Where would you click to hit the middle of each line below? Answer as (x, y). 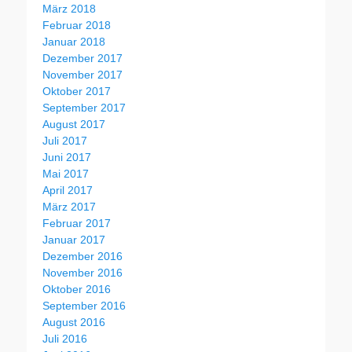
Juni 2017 (67, 157)
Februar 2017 (77, 223)
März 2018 (69, 8)
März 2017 (69, 206)
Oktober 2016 (77, 289)
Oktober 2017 (77, 91)
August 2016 (74, 322)
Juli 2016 (65, 338)
